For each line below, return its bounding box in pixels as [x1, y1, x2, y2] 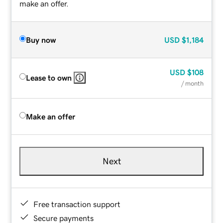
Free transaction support [33, 200, 121, 208]
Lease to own [26, 73, 72, 82]
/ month [181, 80, 204, 87]
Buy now [26, 35, 56, 44]
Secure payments [33, 214, 94, 222]
